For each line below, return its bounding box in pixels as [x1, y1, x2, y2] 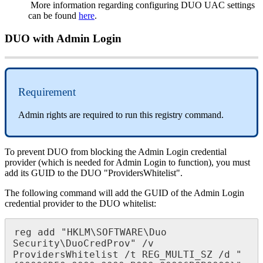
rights [46, 110, 67, 120]
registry [155, 110, 183, 120]
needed [75, 157, 101, 168]
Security [13, 238, 60, 249]
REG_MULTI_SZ [142, 249, 213, 261]
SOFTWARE [96, 227, 144, 238]
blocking [90, 147, 123, 157]
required [83, 110, 113, 120]
